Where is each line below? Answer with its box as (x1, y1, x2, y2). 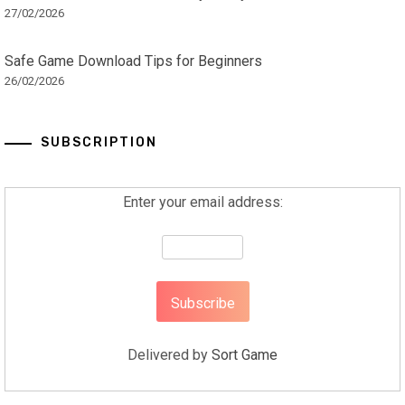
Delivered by (127, 346, 212, 364)
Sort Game (212, 346, 278, 364)
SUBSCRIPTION (41, 135, 157, 151)
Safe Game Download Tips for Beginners (5, 52, 262, 71)
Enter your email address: (122, 193, 283, 212)
